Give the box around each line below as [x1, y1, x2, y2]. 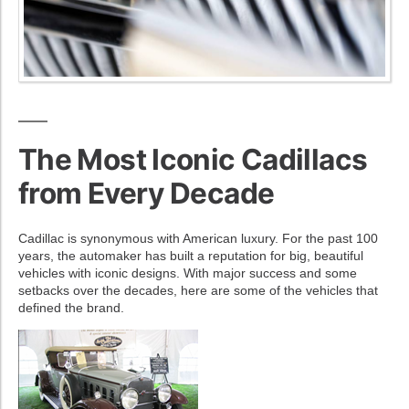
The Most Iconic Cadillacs [18, 141, 368, 177]
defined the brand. [18, 299, 124, 315]
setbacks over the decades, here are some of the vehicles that [18, 282, 378, 298]
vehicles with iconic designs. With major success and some [18, 265, 357, 280]
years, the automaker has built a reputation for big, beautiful [18, 247, 363, 263]
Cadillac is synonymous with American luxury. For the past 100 [18, 230, 378, 246]
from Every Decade [18, 174, 275, 211]
